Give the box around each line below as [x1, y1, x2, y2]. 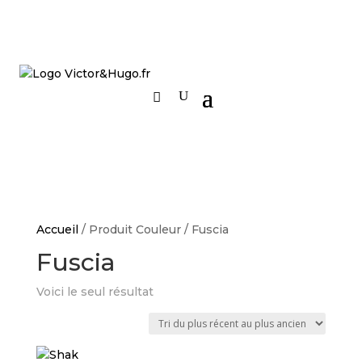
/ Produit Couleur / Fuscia [78, 222, 229, 237]
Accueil [36, 222, 78, 237]
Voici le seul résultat [36, 284, 154, 299]
